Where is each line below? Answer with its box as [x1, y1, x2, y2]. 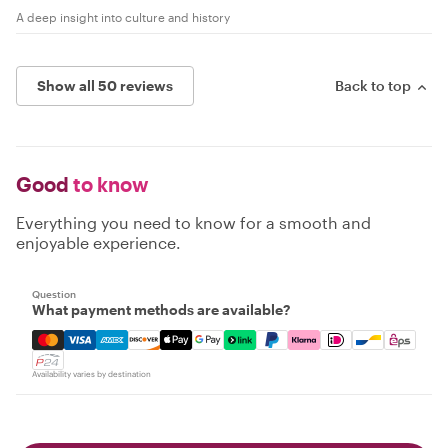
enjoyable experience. [16, 233, 181, 252]
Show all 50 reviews [37, 77, 173, 94]
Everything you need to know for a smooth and [16, 213, 371, 232]
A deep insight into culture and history [16, 10, 230, 24]
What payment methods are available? [32, 301, 290, 318]
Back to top [335, 77, 411, 94]
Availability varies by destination [32, 369, 151, 379]
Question [32, 288, 76, 300]
